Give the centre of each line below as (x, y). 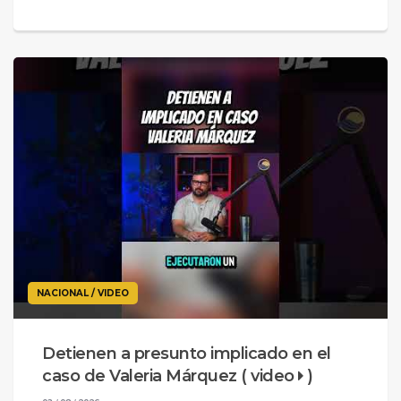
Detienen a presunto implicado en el (187, 354)
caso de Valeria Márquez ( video (170, 376)
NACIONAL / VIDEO (83, 294)
